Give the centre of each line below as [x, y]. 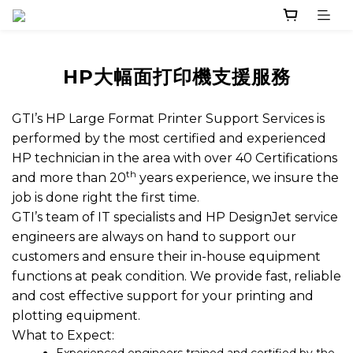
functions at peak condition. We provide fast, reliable [176, 277]
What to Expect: [63, 336]
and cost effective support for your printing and [163, 296]
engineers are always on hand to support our [154, 237]
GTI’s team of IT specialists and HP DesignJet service [175, 217]
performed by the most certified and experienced [169, 139]
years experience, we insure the [238, 178]
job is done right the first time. [106, 198]
